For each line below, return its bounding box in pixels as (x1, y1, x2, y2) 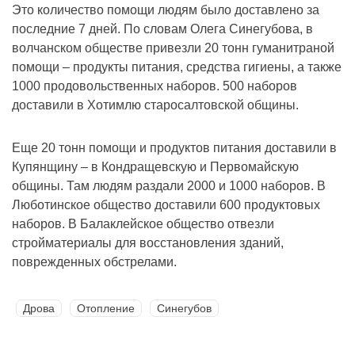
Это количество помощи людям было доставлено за (12, 3, 319, 17)
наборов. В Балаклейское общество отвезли (12, 217, 274, 231)
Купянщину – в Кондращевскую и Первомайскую (12, 160, 299, 174)
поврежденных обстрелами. (12, 255, 177, 269)
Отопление (77, 302, 135, 315)
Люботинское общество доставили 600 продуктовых (12, 198, 320, 212)
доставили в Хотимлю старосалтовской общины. (12, 98, 299, 113)
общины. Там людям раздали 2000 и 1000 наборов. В (12, 179, 326, 193)
